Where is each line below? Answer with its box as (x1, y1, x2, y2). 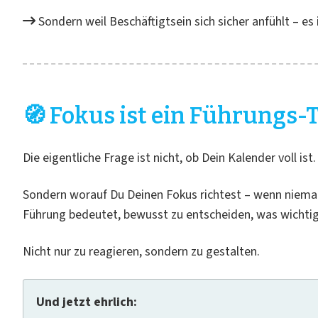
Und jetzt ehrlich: (36, 293, 137, 311)
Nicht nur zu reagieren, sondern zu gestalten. (23, 243, 260, 261)
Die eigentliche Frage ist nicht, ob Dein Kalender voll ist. (23, 149, 316, 167)
